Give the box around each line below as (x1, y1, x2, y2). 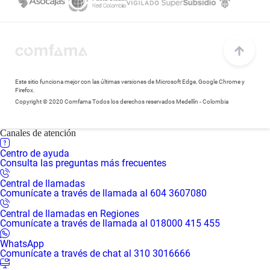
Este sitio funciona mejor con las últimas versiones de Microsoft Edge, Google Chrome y (15, 78, 245, 85)
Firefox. (15, 87, 35, 93)
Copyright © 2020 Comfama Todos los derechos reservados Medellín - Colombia (15, 98, 228, 105)
